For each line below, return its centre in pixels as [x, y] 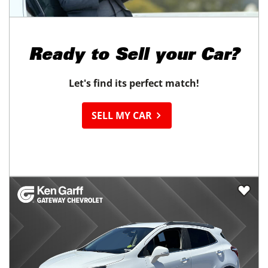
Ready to [69, 57]
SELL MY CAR [123, 116]
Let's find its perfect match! [134, 83]
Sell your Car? [177, 57]
